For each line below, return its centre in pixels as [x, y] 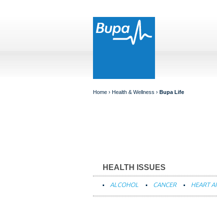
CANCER [165, 185]
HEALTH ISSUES [134, 167]
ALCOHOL [124, 185]
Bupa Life [172, 92]
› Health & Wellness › [133, 92]
